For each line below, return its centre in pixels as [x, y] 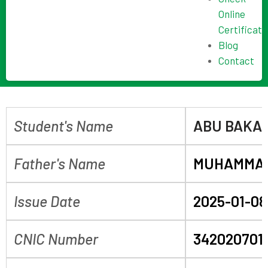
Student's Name [63, 126]
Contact [237, 60]
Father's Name [60, 163]
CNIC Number [56, 239]
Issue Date [47, 201]
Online [232, 14]
